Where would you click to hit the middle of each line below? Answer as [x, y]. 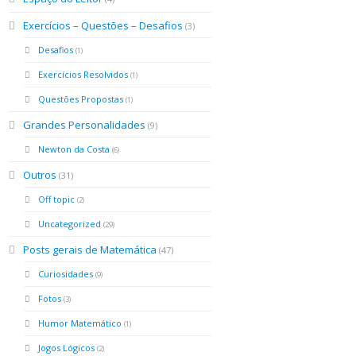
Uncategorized [70, 223]
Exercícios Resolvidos [83, 74]
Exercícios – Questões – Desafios [103, 25]
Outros [40, 174]
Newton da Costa [74, 149]
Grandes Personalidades [85, 124]
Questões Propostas [81, 99]
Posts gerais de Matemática [90, 249]
